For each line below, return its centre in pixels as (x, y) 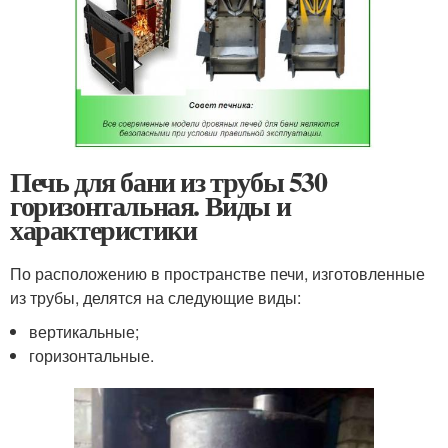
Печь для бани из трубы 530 (168, 181)
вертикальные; (84, 331)
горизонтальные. (92, 355)
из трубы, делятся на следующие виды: (155, 297)
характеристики (103, 229)
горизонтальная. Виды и (150, 205)
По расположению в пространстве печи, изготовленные (217, 273)
